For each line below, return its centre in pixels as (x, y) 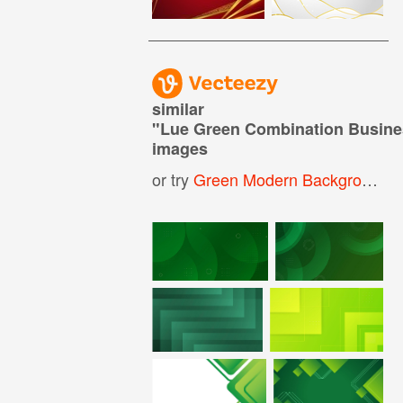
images (180, 148)
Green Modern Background (278, 179)
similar (179, 108)
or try (173, 179)
